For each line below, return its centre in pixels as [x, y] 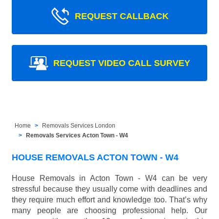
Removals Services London [79, 125]
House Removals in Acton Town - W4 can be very [109, 178]
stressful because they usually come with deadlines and [109, 189]
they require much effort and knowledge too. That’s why [109, 199]
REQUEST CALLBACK [122, 16]
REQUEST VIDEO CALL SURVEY [122, 63]
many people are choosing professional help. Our [109, 210]
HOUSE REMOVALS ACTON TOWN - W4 [95, 157]
